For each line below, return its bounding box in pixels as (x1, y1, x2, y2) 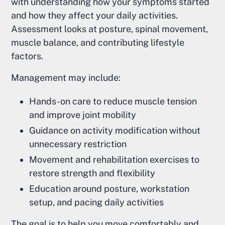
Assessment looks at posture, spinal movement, (11, 24, 208, 35)
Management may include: (11, 72, 121, 83)
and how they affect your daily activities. (11, 10, 178, 21)
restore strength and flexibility (29, 168, 156, 179)
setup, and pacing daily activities (29, 197, 164, 208)
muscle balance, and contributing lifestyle (11, 37, 185, 48)
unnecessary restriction (29, 139, 127, 150)
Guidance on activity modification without (29, 125, 201, 136)
